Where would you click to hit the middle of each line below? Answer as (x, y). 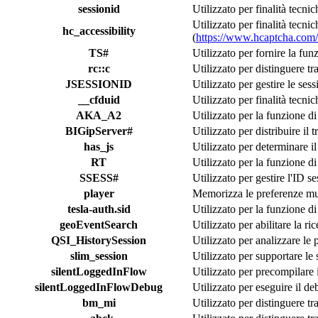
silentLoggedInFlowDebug (99, 287)
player (99, 193)
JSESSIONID (99, 84)
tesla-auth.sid (99, 209)
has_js (99, 146)
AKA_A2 (99, 115)
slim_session (99, 256)
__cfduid (99, 99)
